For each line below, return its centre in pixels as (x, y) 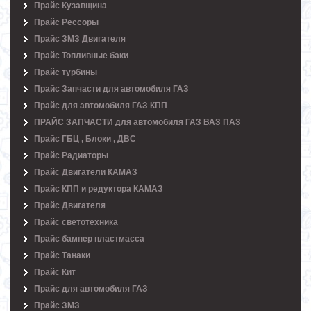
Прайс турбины (66, 73)
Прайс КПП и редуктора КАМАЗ (99, 189)
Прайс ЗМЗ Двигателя (80, 39)
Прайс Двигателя (70, 206)
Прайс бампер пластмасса (89, 239)
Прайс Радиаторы (71, 156)
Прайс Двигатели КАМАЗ (86, 173)
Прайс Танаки (62, 256)
